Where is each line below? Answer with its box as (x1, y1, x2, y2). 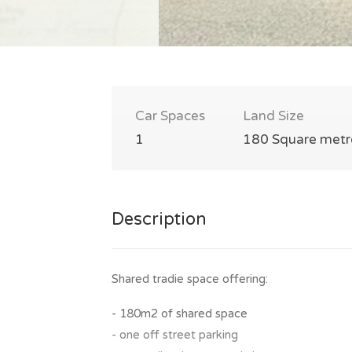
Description (112, 208, 207, 229)
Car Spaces (135, 107, 205, 124)
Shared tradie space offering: (112, 271, 268, 286)
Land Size (243, 107, 304, 124)
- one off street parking (112, 327, 238, 342)
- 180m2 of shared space (112, 306, 247, 321)
